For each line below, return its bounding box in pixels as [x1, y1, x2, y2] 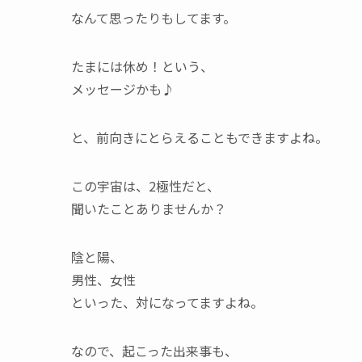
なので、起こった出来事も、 [71, 341, 238, 360]
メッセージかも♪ [71, 79, 175, 99]
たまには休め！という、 [71, 57, 213, 76]
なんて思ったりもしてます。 [71, 8, 236, 27]
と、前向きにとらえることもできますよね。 [71, 128, 328, 147]
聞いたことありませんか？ [71, 199, 226, 218]
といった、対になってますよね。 [71, 293, 263, 312]
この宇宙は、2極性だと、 [71, 176, 220, 196]
